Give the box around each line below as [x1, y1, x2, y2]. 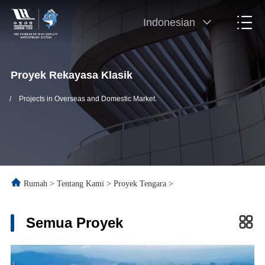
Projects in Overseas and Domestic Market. [18, 95, 157, 103]
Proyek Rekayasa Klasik [10, 69, 132, 81]
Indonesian [143, 17, 196, 29]
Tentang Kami [56, 179, 104, 188]
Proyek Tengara [113, 179, 166, 188]
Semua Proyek [25, 214, 123, 231]
